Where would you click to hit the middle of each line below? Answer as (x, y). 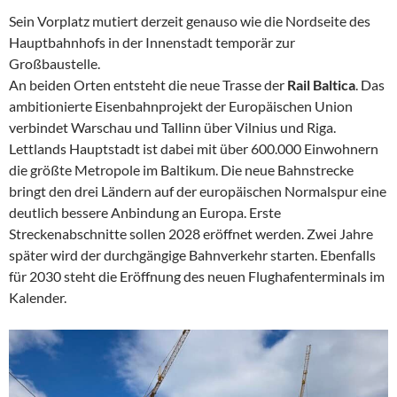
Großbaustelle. (54, 63)
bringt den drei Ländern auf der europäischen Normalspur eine (198, 191)
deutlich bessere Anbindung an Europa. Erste (145, 212)
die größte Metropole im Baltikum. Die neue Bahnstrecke (181, 169)
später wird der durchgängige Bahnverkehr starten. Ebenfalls (192, 254)
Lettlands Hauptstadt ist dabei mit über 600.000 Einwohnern (194, 148)
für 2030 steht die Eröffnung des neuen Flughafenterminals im (197, 276)
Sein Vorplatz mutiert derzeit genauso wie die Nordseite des (190, 20)
